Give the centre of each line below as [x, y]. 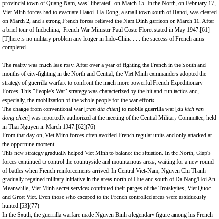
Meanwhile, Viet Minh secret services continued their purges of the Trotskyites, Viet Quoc [107, 188]
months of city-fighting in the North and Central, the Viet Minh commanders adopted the [104, 74]
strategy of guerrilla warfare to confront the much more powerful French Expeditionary [103, 83]
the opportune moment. [29, 144]
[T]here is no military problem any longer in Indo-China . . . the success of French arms [103, 39]
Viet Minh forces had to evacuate [41, 12]
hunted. [11, 206]
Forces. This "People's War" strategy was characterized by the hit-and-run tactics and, [101, 91]
